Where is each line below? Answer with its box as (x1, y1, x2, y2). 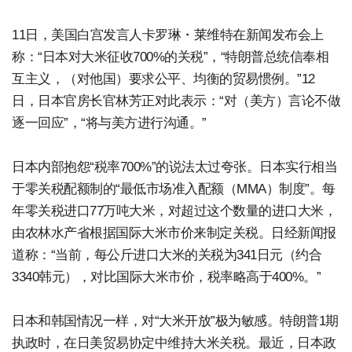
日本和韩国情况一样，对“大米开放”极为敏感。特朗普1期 (12, 313, 339, 328)
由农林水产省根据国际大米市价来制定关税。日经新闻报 (12, 225, 336, 240)
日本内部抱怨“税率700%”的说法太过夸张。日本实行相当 (12, 159, 337, 174)
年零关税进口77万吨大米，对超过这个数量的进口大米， (12, 203, 336, 218)
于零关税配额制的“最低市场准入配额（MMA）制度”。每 (12, 181, 335, 196)
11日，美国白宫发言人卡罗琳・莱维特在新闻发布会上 (12, 27, 324, 42)
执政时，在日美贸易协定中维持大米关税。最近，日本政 (12, 335, 336, 350)
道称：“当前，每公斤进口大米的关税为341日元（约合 (12, 247, 321, 262)
